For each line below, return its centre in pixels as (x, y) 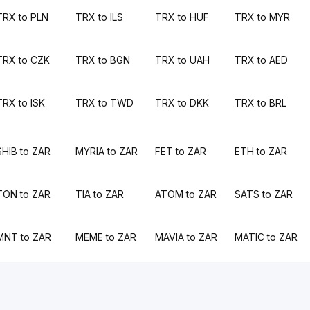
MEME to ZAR (106, 237)
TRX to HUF (182, 17)
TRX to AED (262, 60)
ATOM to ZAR (185, 194)
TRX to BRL (261, 103)
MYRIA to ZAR (106, 151)
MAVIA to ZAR (186, 237)
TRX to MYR (263, 17)
